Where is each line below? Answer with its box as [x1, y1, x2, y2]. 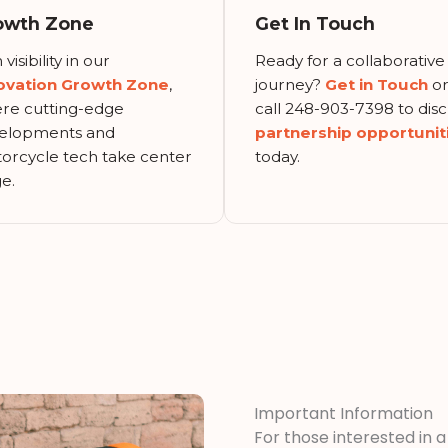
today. [255, 146, 300, 166]
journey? [255, 74, 325, 94]
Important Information [254, 401, 433, 425]
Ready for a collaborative [255, 50, 445, 70]
